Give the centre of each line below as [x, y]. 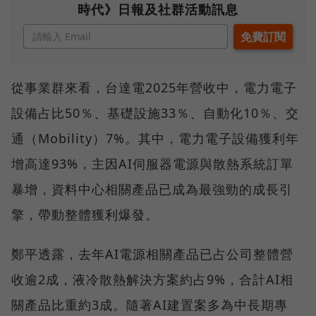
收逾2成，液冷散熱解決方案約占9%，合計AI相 [152, 280]
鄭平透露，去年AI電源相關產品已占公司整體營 [152, 254]
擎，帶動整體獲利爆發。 [85, 215]
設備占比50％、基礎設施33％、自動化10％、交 [155, 113]
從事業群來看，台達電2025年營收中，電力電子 [154, 88]
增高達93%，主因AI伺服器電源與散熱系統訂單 [152, 164]
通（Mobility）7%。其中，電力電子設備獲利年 [155, 139]
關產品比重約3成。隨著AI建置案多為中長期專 [150, 305]
